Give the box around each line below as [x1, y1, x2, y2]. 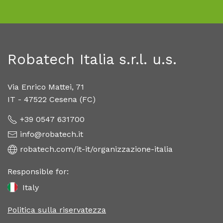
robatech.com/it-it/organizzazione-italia [20, 144, 173, 154]
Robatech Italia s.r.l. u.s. [7, 51, 177, 68]
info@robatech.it [20, 129, 83, 139]
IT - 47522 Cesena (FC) [7, 95, 96, 105]
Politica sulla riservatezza [7, 205, 106, 215]
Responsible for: [7, 167, 69, 177]
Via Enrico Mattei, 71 [7, 82, 84, 92]
